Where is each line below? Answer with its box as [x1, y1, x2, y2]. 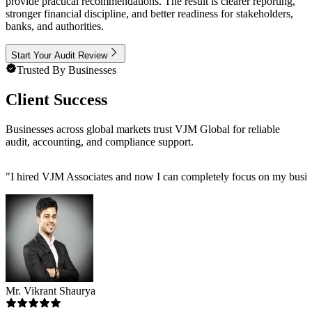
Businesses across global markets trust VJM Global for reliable [6, 123, 280, 136]
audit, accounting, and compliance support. [6, 136, 194, 148]
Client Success [6, 91, 107, 109]
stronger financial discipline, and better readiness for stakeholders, [6, 8, 293, 20]
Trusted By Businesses [17, 64, 116, 77]
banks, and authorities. [6, 20, 104, 33]
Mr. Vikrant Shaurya [6, 285, 95, 297]
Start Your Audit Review [11, 50, 107, 61]
